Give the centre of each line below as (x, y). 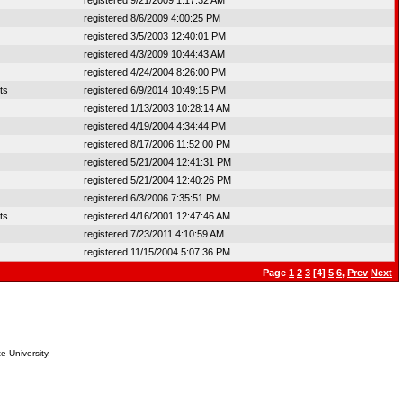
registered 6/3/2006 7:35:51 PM (152, 198)
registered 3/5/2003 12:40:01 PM (155, 36)
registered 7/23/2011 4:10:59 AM (154, 234)
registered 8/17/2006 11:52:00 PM (157, 144)
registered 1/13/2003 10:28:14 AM (157, 108)
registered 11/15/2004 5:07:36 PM (157, 252)
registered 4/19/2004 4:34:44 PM (155, 126)
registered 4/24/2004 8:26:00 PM (155, 72)
